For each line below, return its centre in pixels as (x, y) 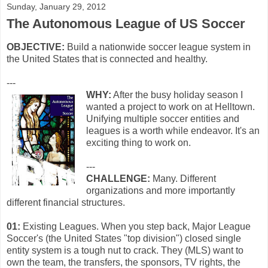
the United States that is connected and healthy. (107, 59)
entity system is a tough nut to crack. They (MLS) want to (125, 250)
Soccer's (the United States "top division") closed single (124, 238)
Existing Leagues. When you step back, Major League (135, 226)
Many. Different (183, 178)
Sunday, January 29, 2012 (56, 6)
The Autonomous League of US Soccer (126, 23)
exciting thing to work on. (138, 142)
